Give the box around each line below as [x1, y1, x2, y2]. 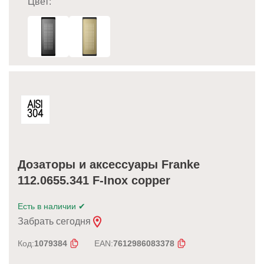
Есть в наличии [18, 202, 78, 212]
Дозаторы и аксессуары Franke [18, 158, 200, 171]
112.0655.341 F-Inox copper [18, 174, 170, 187]
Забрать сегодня [18, 216, 93, 227]
